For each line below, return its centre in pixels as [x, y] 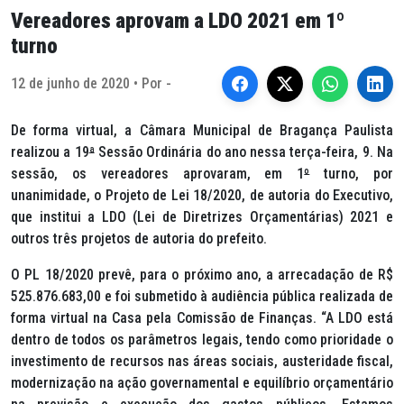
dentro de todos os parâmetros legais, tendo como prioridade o [202, 340]
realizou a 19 [50, 152]
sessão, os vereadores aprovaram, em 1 [158, 174]
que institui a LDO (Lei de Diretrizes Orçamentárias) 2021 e [202, 217]
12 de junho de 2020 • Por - [91, 83]
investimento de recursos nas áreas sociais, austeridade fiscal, [202, 361]
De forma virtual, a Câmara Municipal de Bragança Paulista [202, 130]
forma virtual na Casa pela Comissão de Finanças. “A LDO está [202, 318]
